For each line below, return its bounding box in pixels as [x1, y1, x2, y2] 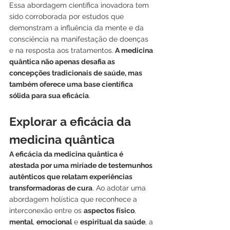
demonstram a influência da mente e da [9, 23, 146, 32]
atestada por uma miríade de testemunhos [9, 161, 154, 169]
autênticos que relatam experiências [9, 172, 134, 181]
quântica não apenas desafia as [9, 57, 117, 66]
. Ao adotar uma [92, 183, 148, 192]
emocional [36, 217, 72, 226]
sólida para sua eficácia [9, 91, 89, 100]
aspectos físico [84, 206, 135, 215]
